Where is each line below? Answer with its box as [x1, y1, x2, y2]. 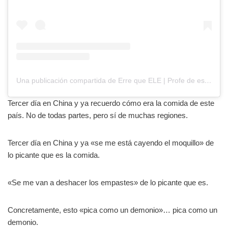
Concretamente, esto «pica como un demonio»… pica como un [8, 206, 217, 215]
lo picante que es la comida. [8, 151, 100, 160]
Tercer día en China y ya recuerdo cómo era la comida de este [8, 99, 214, 108]
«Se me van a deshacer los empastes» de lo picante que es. [8, 178, 208, 187]
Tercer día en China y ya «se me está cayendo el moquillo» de [8, 138, 214, 148]
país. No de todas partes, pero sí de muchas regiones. [8, 111, 188, 120]
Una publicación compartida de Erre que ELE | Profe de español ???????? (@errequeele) [205, 76, 212, 85]
